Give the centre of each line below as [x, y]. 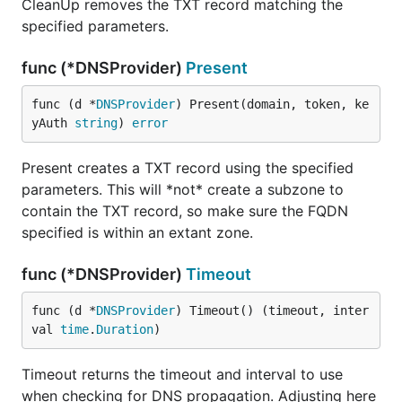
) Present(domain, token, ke [272, 104]
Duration [125, 329]
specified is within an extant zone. [137, 232]
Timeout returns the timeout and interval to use [182, 374]
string [96, 123]
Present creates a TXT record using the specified [188, 168]
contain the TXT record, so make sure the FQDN [185, 211]
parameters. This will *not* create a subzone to [183, 189]
